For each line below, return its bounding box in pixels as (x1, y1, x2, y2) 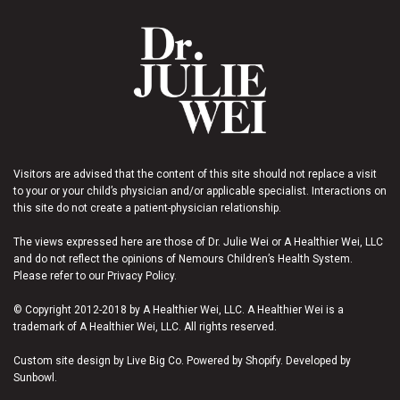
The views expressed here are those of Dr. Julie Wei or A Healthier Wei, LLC (13, 235, 383, 248)
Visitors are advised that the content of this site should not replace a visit (13, 167, 377, 180)
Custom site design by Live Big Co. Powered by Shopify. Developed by (13, 354, 351, 367)
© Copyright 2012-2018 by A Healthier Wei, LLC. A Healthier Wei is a (13, 303, 344, 316)
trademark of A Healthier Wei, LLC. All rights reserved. (13, 320, 277, 333)
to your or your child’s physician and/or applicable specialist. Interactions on (13, 184, 387, 197)
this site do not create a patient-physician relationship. (13, 201, 281, 214)
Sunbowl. (13, 371, 57, 384)
